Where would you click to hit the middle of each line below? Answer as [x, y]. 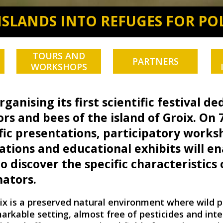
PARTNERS [155, 61]
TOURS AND [59, 56]
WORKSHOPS [59, 67]
